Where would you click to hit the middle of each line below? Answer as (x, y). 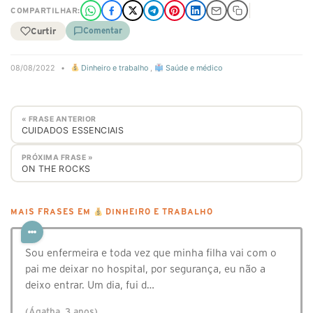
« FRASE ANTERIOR (59, 119)
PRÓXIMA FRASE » (57, 157)
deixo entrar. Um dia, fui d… (90, 285)
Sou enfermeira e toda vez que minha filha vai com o (151, 253)
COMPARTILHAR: (45, 10)
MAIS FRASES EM (52, 212)
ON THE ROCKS (56, 168)
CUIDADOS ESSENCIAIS (73, 130)
